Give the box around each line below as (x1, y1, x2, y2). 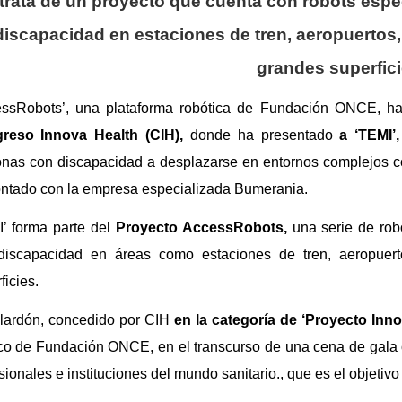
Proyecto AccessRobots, (110, 219, 293, 235)
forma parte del (12, 219, 111, 235)
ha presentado (237, 127, 333, 143)
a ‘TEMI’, (332, 127, 400, 143)
